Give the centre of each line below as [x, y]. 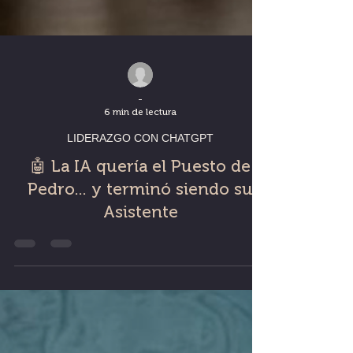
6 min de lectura [141, 143]
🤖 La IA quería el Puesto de [140, 197]
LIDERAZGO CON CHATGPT [140, 169]
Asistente [140, 243]
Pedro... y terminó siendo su [140, 220]
